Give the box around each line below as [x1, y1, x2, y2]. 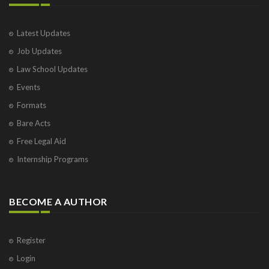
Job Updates [17, 46, 62, 56]
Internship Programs [17, 154, 88, 164]
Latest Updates [17, 28, 70, 38]
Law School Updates [17, 64, 88, 74]
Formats [17, 100, 46, 110]
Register [17, 235, 46, 245]
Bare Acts [17, 118, 50, 128]
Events [17, 82, 40, 92]
